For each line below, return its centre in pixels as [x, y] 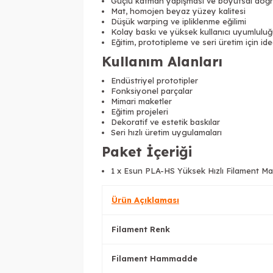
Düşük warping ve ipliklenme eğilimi [179, 21]
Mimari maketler [141, 101]
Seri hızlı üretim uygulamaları [166, 132]
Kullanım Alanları [162, 62]
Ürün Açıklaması [145, 200]
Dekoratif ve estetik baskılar [165, 122]
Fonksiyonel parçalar [152, 91]
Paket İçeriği [147, 152]
